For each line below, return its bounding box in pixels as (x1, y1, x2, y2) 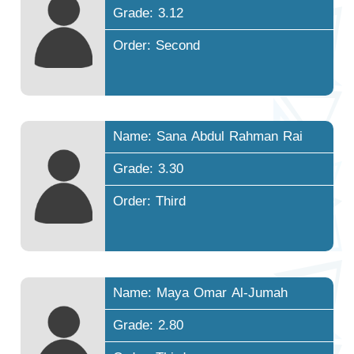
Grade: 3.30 (113, 156, 184, 183)
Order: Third (113, 188, 186, 215)
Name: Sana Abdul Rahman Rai (113, 123, 303, 150)
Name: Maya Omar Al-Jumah (113, 279, 288, 306)
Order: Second (113, 32, 201, 59)
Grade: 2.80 (113, 311, 184, 338)
